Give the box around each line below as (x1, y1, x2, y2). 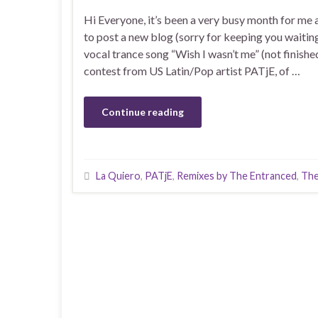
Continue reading (102, 106, 184, 118)
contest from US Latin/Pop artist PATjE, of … (84, 64, 300, 77)
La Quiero (96, 170, 141, 182)
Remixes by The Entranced (177, 170, 297, 182)
